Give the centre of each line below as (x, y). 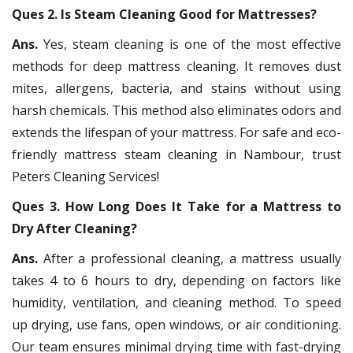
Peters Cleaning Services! (85, 177)
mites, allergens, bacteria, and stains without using (176, 89)
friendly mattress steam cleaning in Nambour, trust (176, 155)
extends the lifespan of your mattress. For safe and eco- (176, 133)
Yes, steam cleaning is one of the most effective (192, 45)
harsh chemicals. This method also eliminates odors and (176, 111)
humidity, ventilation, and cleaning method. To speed (176, 303)
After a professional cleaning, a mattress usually (192, 259)
